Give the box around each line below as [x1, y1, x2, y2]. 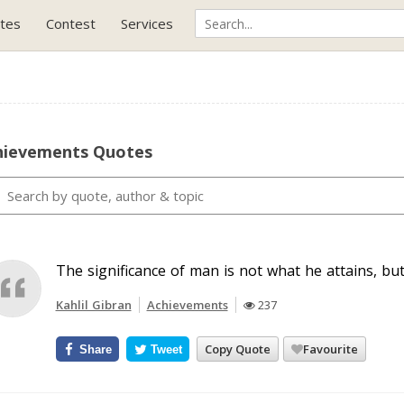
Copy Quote [205, 340, 271, 357]
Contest [46, 14, 96, 32]
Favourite [303, 340, 359, 357]
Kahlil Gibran [55, 297, 132, 313]
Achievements [146, 297, 228, 313]
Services [121, 14, 173, 32]
